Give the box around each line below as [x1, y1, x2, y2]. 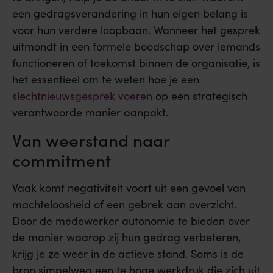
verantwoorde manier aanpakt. [12, 105, 168, 120]
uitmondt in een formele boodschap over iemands [12, 39, 260, 54]
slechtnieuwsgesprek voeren [12, 88, 152, 104]
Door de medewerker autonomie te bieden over [12, 213, 250, 228]
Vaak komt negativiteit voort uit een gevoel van [12, 180, 246, 195]
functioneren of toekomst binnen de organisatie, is [12, 55, 260, 71]
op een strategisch [152, 88, 247, 104]
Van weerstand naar [12, 127, 169, 152]
